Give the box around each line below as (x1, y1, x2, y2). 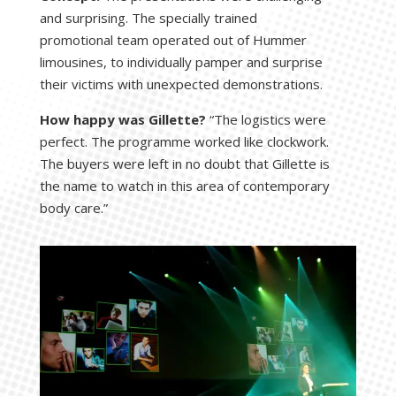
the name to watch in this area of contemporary (39, 177, 330, 194)
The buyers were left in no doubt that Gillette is (39, 155, 330, 172)
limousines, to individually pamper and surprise (39, 53, 323, 71)
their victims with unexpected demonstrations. (39, 75, 323, 93)
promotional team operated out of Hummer (39, 31, 307, 49)
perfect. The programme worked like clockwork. (39, 133, 329, 150)
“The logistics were (205, 110, 326, 128)
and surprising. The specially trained (39, 9, 257, 27)
